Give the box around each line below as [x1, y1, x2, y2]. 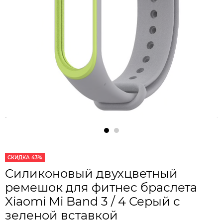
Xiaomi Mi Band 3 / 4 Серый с [5, 194, 180, 209]
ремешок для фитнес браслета [5, 180, 197, 195]
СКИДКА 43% [7, 154, 42, 161]
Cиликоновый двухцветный [5, 166, 178, 181]
